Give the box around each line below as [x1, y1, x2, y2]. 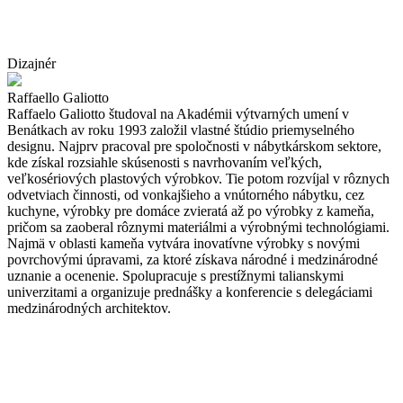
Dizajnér [7, 55, 56, 71]
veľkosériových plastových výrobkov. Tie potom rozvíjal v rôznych [7, 170, 390, 186]
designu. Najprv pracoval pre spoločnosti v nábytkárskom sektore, [7, 138, 381, 154]
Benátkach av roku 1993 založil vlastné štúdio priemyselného [7, 121, 354, 138]
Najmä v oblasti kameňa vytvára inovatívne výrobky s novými [7, 235, 360, 251]
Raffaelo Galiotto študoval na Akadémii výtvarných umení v [7, 105, 349, 121]
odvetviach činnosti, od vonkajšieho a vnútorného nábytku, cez [7, 186, 364, 202]
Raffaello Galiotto [7, 89, 109, 105]
